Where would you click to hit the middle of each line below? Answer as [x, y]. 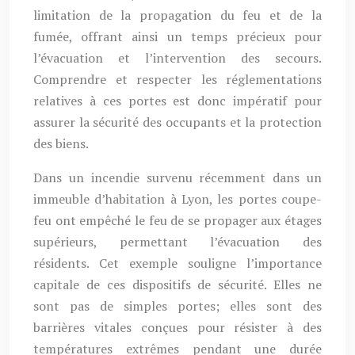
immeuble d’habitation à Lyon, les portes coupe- [177, 199]
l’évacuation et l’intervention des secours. [177, 58]
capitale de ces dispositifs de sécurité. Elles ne [177, 284]
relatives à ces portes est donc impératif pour [177, 101]
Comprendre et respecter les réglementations [177, 79]
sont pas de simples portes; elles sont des [177, 306]
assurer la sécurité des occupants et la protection [177, 122]
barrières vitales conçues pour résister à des [177, 327]
